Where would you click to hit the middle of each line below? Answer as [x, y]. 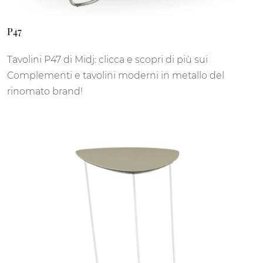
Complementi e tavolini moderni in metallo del [116, 76]
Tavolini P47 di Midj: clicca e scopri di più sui [107, 60]
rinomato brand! [45, 92]
